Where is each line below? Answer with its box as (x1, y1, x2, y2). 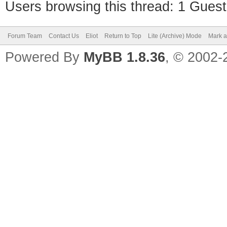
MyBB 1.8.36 (84, 50, 165, 65)
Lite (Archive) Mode (148, 32, 202, 40)
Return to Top (104, 32, 141, 40)
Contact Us (49, 32, 79, 40)
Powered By (5, 50, 84, 65)
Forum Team (8, 32, 42, 40)
